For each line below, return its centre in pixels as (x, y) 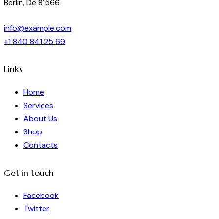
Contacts (41, 145)
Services (38, 105)
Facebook (41, 196)
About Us (40, 118)
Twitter (36, 209)
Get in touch (29, 173)
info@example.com (38, 28)
